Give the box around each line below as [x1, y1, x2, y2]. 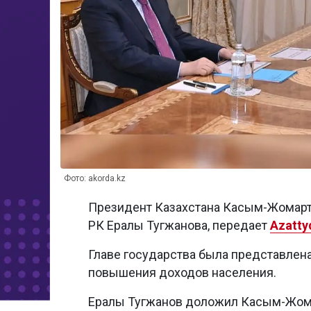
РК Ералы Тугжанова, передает [88, 218, 270, 233]
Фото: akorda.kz [64, 174, 126, 184]
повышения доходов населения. [88, 265, 276, 280]
